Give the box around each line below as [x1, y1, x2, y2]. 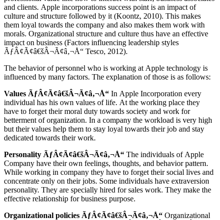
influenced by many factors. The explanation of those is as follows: [4, 73, 211, 82]
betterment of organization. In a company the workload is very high [4, 116, 212, 125]
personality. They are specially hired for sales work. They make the [4, 186, 211, 194]
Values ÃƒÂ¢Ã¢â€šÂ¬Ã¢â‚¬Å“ [4, 89, 109, 98]
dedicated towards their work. [4, 134, 96, 142]
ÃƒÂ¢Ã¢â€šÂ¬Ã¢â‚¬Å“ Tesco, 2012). [4, 47, 128, 56]
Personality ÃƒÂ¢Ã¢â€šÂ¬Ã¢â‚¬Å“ [4, 150, 124, 159]
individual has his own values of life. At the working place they [4, 98, 200, 107]
